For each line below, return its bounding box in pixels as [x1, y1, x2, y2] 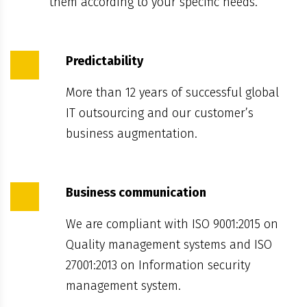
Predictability [66, 53, 143, 69]
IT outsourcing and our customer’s [66, 105, 254, 121]
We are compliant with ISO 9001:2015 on [66, 216, 278, 232]
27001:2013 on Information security [66, 257, 250, 273]
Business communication [66, 184, 206, 200]
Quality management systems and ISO [66, 236, 272, 252]
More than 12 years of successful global [66, 84, 279, 100]
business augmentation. [66, 125, 197, 141]
